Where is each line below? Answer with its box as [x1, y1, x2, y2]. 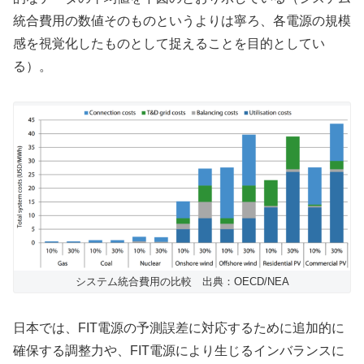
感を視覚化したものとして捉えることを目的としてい [13, 37, 325, 51]
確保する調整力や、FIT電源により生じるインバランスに [13, 344, 344, 358]
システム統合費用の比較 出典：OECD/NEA [75, 275, 289, 288]
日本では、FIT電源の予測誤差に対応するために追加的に [13, 321, 344, 336]
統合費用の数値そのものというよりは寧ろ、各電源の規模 [13, 14, 351, 28]
